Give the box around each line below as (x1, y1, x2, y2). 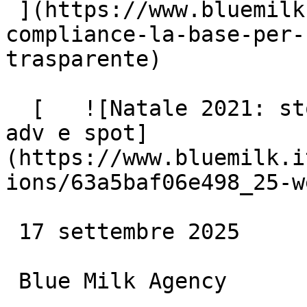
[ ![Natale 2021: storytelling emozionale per (5, 96, 32, 121)
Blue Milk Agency (5, 269, 19, 293)
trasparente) (5, 47, 162, 71)
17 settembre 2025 (5, 219, 19, 244)
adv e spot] (5, 121, 149, 145)
